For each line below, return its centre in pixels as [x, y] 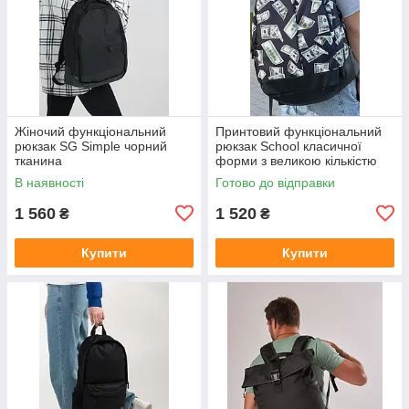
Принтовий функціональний [299, 131]
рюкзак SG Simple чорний [91, 146]
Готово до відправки [275, 182]
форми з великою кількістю [296, 160]
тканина [38, 160]
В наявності [49, 182]
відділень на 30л [265, 175]
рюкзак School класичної [288, 146]
